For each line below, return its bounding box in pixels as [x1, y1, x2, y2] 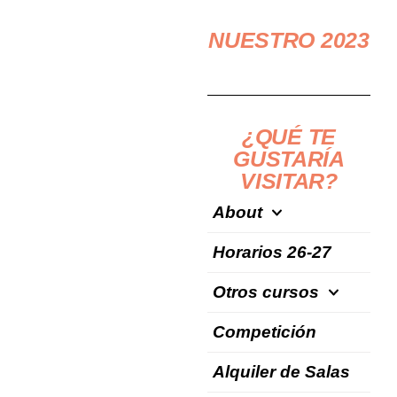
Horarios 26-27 [213, 242, 331, 261]
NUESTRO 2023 [208, 27, 370, 52]
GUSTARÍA [233, 145, 345, 171]
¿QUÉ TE [242, 123, 336, 149]
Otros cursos [213, 282, 319, 301]
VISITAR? [240, 167, 338, 193]
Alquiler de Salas [213, 362, 350, 381]
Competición [213, 322, 316, 341]
